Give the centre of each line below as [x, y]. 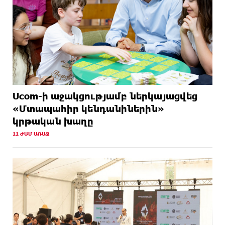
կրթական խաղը [53, 121]
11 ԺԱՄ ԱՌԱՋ [31, 134]
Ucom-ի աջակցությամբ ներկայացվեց [105, 96]
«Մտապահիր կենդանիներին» [88, 109]
